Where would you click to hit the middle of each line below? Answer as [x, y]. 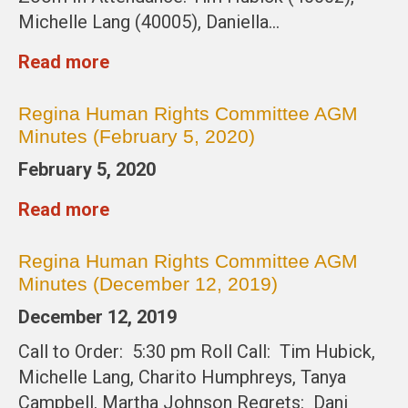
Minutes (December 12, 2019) [148, 284]
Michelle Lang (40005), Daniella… [149, 22]
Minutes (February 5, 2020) [137, 137]
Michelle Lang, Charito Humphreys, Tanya [182, 377]
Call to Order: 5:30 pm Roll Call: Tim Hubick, [197, 352]
